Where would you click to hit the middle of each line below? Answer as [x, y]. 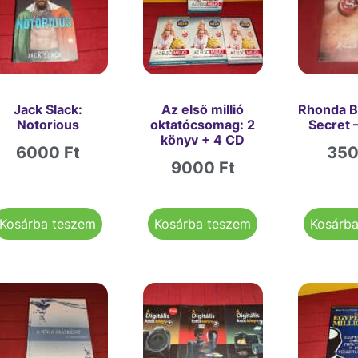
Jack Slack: [48, 110]
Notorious [48, 125]
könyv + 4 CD [203, 140]
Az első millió [203, 110]
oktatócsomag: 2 [203, 125]
